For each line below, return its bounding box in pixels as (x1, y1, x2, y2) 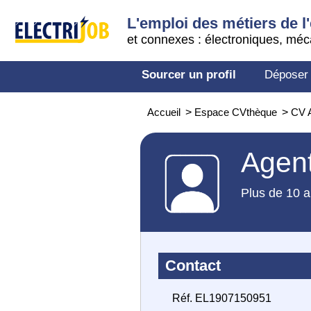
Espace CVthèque (194, 106, 277, 118)
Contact (165, 257, 221, 274)
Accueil (147, 106, 180, 118)
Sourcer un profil (142, 68, 236, 81)
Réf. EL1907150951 (172, 292, 271, 304)
